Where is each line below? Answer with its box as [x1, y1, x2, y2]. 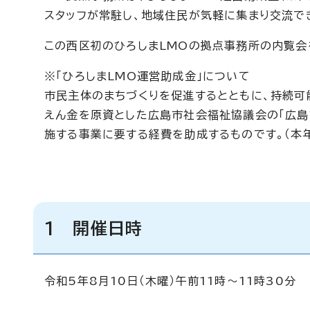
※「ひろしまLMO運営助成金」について [44, 71, 250, 82]
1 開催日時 [44, 220, 143, 237]
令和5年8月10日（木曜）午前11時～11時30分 [44, 275, 296, 286]
